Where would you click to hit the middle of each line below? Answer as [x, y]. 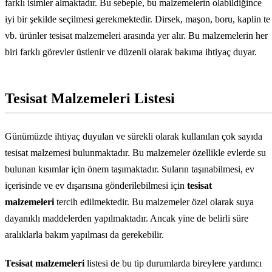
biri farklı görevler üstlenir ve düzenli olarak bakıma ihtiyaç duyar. [131, 52]
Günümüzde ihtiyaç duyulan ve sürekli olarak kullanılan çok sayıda [134, 137]
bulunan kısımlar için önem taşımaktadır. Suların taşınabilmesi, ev [130, 169]
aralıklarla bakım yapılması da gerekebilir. [84, 235]
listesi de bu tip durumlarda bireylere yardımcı [174, 263]
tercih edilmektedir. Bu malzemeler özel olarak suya [154, 202]
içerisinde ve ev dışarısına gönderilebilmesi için [96, 186]
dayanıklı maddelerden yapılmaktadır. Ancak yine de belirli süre [127, 219]
